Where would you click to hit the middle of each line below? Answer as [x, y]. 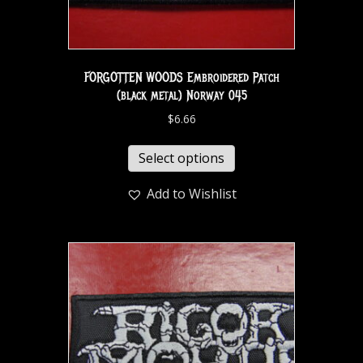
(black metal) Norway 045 [181, 96]
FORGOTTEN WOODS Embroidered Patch [181, 78]
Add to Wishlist [192, 193]
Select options [181, 158]
